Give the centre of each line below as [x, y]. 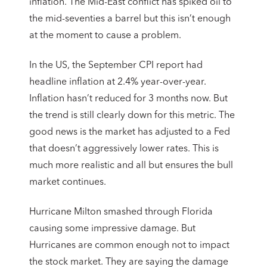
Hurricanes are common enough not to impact [129, 245]
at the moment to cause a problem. [105, 35]
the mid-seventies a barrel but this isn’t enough [130, 19]
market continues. [68, 182]
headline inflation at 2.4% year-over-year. [118, 82]
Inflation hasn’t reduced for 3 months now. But [128, 99]
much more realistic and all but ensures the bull [131, 165]
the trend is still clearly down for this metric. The [132, 115]
